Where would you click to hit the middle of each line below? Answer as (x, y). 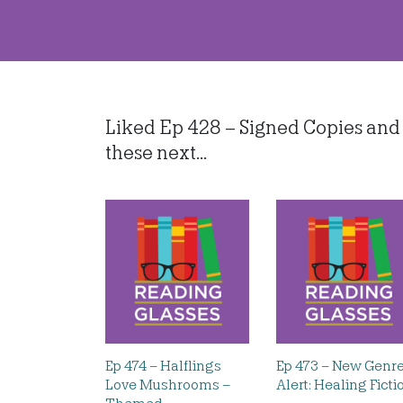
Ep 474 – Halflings (163, 366)
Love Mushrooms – (168, 385)
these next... (156, 152)
